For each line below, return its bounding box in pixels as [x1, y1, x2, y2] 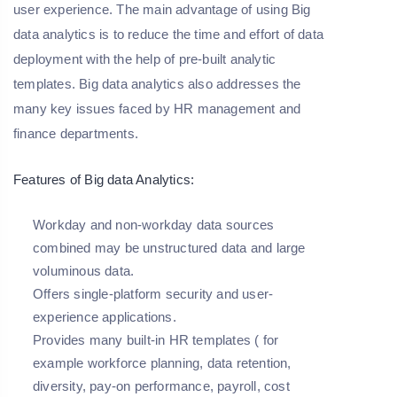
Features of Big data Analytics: [13, 171, 195, 187]
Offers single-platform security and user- [33, 285, 274, 301]
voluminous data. [33, 262, 135, 278]
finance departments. [13, 125, 143, 141]
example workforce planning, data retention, [33, 354, 292, 370]
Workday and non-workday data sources [33, 216, 275, 232]
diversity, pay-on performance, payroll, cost [33, 378, 290, 393]
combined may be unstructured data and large [33, 239, 306, 255]
